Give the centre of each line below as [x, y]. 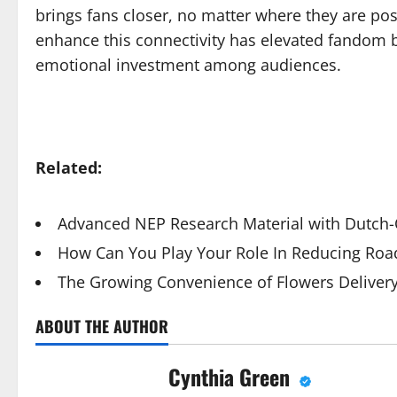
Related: [69, 168]
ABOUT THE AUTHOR [102, 327]
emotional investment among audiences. [188, 65]
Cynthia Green [232, 377]
